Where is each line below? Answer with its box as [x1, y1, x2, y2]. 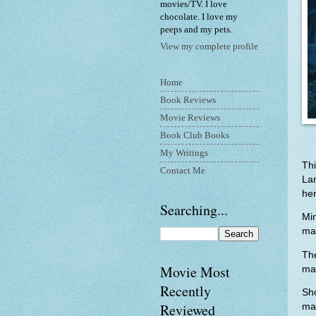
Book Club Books [160, 130, 229, 140]
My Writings [160, 147, 208, 158]
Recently [160, 281, 211, 301]
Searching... [160, 200, 228, 220]
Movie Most [160, 262, 230, 282]
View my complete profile [160, 42, 258, 52]
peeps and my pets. [160, 24, 232, 35]
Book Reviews [160, 95, 216, 105]
